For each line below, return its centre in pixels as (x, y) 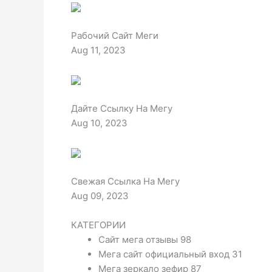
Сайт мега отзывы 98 (145, 240)
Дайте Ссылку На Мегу (122, 109)
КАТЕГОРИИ (98, 225)
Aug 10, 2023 (99, 123)
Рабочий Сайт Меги (115, 36)
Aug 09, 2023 (100, 196)
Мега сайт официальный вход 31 (170, 254)
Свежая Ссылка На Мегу (125, 182)
